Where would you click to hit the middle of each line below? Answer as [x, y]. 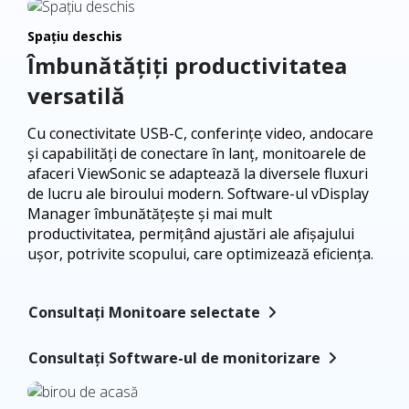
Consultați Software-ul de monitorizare [174, 358]
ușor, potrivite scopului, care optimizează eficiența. [200, 253]
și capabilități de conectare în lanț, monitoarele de [197, 153]
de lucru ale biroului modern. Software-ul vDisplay [198, 193]
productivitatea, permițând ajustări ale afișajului [191, 233]
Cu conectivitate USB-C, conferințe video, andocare [200, 133]
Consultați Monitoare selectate [144, 312]
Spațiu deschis [75, 36]
